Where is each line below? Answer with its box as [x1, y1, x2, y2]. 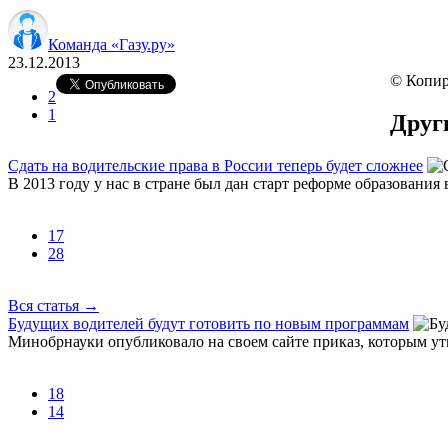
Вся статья [8, 296, 83, 314]
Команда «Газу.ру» [48, 35, 175, 53]
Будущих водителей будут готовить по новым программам [8, 314, 409, 332]
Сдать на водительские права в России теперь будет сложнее [8, 156, 423, 174]
